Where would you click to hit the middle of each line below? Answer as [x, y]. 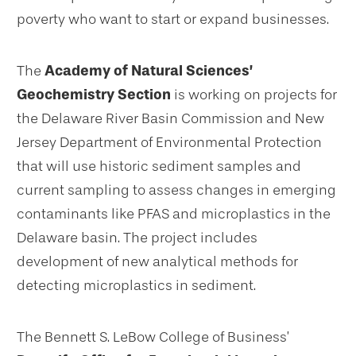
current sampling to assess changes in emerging [176, 190]
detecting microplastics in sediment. [136, 286]
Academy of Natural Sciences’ [149, 71]
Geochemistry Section [94, 95]
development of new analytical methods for [157, 262]
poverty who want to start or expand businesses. [173, 19]
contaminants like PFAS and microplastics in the [174, 214]
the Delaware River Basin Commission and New [170, 119]
